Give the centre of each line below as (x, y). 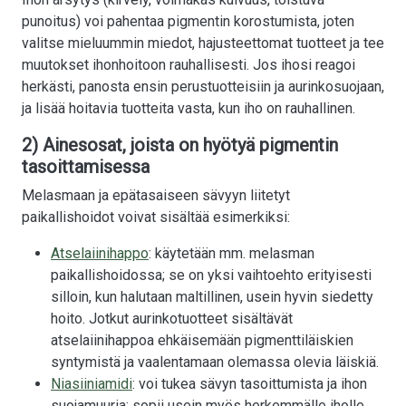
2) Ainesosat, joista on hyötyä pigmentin (180, 145)
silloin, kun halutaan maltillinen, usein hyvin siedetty (212, 297)
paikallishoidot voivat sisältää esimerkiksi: (156, 217)
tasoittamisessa (86, 167)
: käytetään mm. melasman (232, 254)
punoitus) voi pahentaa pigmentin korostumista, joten (188, 22)
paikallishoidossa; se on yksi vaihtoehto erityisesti (211, 275)
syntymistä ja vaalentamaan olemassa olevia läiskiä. (215, 362)
